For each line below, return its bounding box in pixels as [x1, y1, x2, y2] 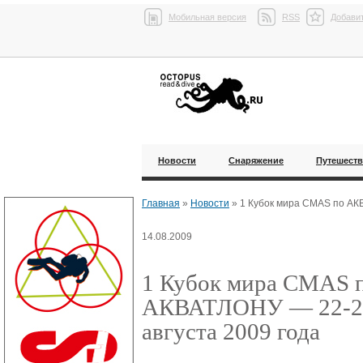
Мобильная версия [169, 12, 246, 22]
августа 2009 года [142, 318, 320, 344]
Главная [142, 198, 180, 209]
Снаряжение [228, 156, 284, 165]
